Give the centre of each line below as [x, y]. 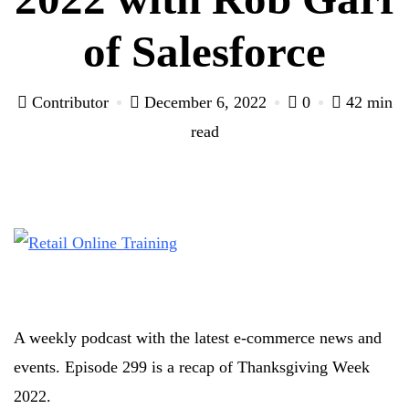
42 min [369, 102]
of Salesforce [204, 52]
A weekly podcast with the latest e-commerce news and [198, 338]
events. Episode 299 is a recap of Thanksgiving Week [192, 367]
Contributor [70, 102]
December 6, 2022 [205, 102]
